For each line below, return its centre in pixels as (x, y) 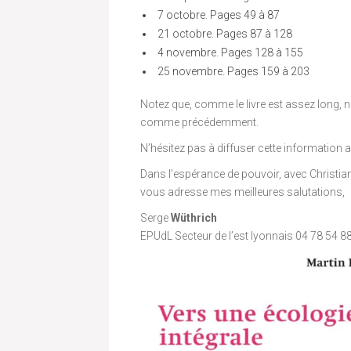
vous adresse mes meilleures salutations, (242, 192)
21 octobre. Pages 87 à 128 (225, 33)
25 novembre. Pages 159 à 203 (233, 71)
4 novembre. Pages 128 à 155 (230, 52)
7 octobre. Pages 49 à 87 (219, 14)
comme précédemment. (199, 122)
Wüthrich (194, 217)
